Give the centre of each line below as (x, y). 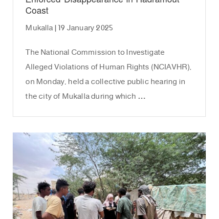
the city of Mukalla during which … (86, 97)
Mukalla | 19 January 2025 (69, 28)
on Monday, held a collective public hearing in (105, 82)
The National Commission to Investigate (95, 53)
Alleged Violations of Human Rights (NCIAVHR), (109, 67)
